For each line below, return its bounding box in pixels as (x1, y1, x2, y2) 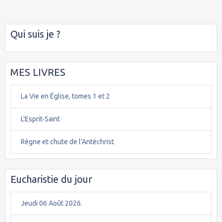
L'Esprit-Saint (21, 114, 60, 123)
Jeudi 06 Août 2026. (21, 199, 82, 207)
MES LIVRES (10, 66, 65, 78)
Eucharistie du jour (10, 173, 92, 185)
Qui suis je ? (10, 28, 60, 40)
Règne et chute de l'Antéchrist (21, 137, 114, 146)
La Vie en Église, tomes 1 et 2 (21, 92, 110, 100)
